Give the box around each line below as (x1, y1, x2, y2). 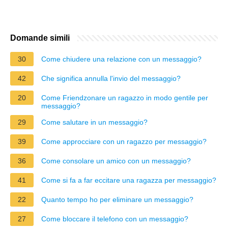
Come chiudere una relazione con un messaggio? (41, 54, 202, 63)
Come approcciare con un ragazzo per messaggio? (41, 137, 207, 146)
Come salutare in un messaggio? (41, 118, 148, 126)
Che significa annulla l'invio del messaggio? (41, 74, 181, 82)
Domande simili (10, 33, 70, 42)
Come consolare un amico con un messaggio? (41, 156, 191, 165)
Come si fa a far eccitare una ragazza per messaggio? (41, 176, 216, 184)
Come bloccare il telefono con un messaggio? (41, 214, 188, 223)
